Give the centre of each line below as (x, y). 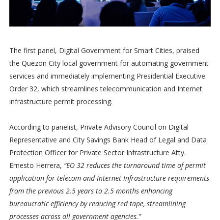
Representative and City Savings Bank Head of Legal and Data (108, 140)
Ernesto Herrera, (36, 165)
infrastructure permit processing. (61, 102)
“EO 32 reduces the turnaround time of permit (135, 165)
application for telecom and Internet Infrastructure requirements (109, 178)
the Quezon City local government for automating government (109, 63)
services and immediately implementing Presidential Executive (107, 76)
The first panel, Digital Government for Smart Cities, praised (104, 51)
